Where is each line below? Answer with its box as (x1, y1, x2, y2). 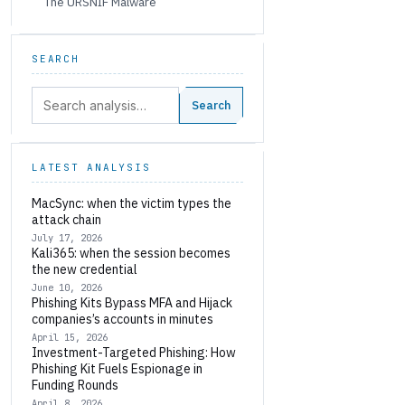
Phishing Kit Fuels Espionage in (32, 361, 202, 377)
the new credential (32, 261, 137, 278)
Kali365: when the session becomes (32, 245, 231, 261)
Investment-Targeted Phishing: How (32, 344, 236, 361)
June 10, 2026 (32, 281, 102, 294)
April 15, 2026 (32, 331, 108, 344)
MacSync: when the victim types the (32, 195, 231, 212)
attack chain (32, 212, 101, 228)
